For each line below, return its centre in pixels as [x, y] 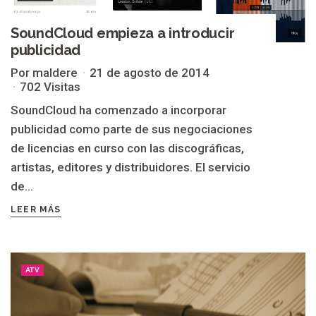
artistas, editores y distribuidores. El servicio [130, 168]
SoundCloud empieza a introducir [123, 34]
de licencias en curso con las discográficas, [127, 148]
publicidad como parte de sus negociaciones [132, 129]
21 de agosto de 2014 [150, 73]
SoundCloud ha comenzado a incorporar [119, 110]
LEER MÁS [36, 210]
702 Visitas [50, 87]
